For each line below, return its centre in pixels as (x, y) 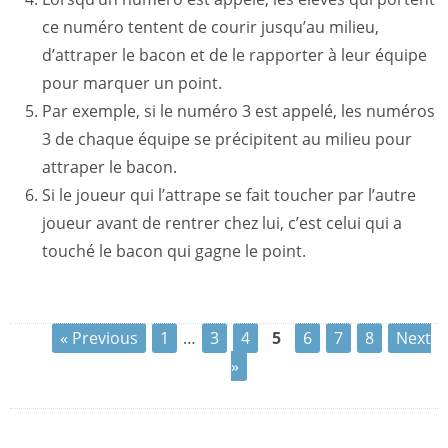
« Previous (99, 338)
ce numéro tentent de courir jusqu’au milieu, (210, 27)
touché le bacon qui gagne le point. (174, 251)
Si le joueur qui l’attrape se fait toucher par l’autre (229, 195)
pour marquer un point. (132, 83)
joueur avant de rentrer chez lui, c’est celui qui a (222, 223)
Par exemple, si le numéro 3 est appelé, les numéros (238, 111)
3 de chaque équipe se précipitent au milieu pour (227, 139)
